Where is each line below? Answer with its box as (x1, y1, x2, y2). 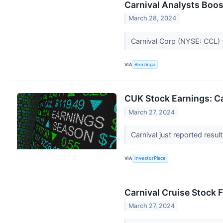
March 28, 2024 (128, 14, 177, 22)
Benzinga (134, 62, 156, 68)
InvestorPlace (134, 155, 166, 161)
